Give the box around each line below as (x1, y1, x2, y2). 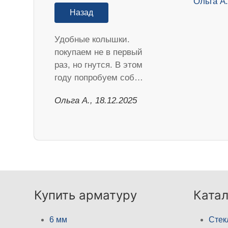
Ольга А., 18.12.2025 (54, 95, 137, 105)
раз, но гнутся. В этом (54, 60, 143, 70)
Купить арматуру (34, 187, 137, 203)
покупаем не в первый (54, 47, 143, 57)
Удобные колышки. (54, 34, 130, 44)
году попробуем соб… (54, 72, 144, 82)
